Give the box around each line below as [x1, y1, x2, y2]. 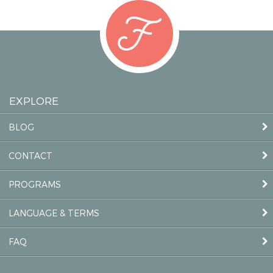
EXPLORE [9, 93, 58, 107]
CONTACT [9, 150, 52, 161]
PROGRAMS [9, 179, 61, 190]
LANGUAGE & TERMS [9, 207, 99, 218]
